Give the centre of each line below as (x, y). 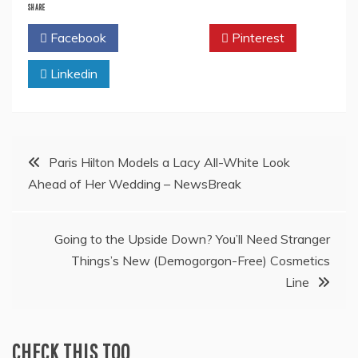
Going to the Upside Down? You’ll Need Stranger (192, 239)
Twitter (167, 38)
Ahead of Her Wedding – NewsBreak (135, 184)
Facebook (77, 38)
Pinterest (257, 38)
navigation (57, 200)
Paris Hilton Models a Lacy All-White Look (169, 163)
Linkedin (72, 74)
